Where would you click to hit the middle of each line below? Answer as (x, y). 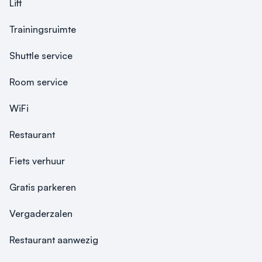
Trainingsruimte (43, 29)
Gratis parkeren (43, 187)
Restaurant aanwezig (54, 240)
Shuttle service (41, 56)
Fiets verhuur (37, 161)
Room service (39, 82)
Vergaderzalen (41, 213)
